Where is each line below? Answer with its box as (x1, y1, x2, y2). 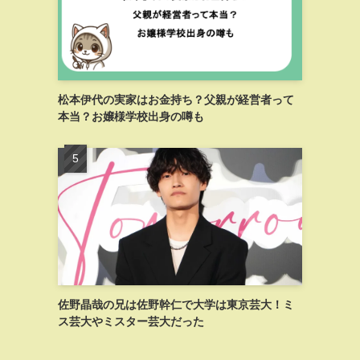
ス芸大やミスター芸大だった (58, 314, 204, 328)
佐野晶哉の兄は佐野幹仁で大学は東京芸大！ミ (58, 297, 294, 311)
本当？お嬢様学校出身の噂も (58, 109, 204, 123)
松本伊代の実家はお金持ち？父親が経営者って (58, 92, 294, 106)
